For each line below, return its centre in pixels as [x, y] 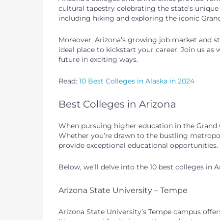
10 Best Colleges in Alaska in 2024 [137, 81]
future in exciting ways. [98, 59]
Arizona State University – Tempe [123, 190]
